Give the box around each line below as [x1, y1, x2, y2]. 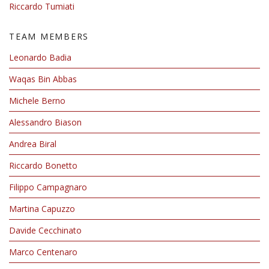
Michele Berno [9, 95, 65, 106]
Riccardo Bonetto [9, 160, 77, 171]
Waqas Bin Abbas [9, 73, 77, 85]
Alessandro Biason [9, 116, 82, 128]
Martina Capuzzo [9, 203, 75, 214]
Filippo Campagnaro [9, 181, 87, 193]
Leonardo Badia [9, 52, 71, 63]
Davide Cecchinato [9, 225, 82, 236]
